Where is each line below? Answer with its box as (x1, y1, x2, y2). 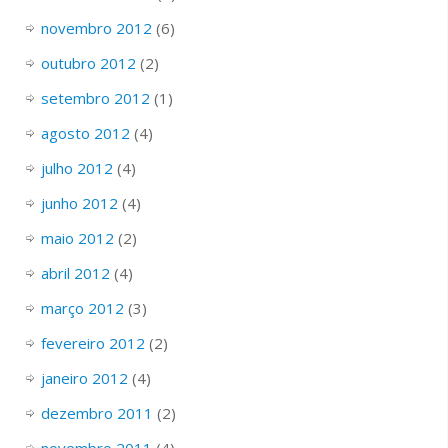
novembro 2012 (40, 17, 152, 38)
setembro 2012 (40, 87, 150, 108)
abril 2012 (40, 262, 110, 283)
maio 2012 (40, 227, 114, 248)
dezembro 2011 (40, 402, 153, 423)
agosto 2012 (40, 122, 130, 143)
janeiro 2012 (40, 367, 128, 388)
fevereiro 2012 (40, 332, 145, 353)
